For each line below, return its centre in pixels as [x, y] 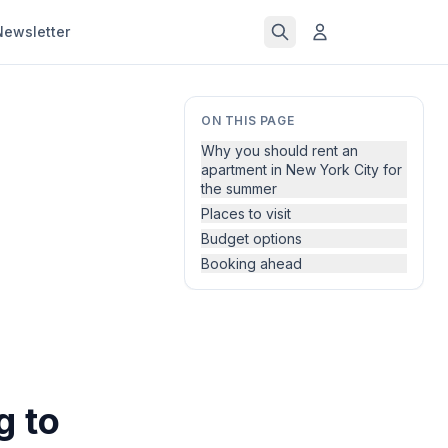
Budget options [251, 238]
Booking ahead [251, 263]
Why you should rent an [279, 150]
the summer [239, 188]
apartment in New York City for [301, 169]
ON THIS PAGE [248, 120]
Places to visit [246, 213]
